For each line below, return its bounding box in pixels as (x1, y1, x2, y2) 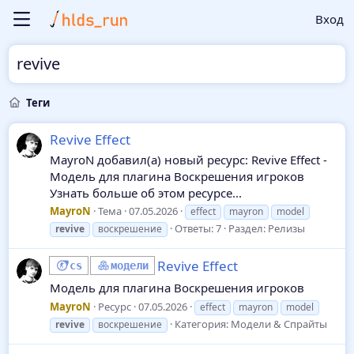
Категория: (175, 317, 231, 332)
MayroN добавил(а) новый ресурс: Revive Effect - (50, 151, 327, 168)
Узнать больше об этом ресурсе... (50, 184, 242, 201)
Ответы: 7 (175, 221, 221, 236)
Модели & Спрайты (231, 317, 327, 332)
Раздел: (228, 221, 268, 236)
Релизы (268, 221, 305, 236)
